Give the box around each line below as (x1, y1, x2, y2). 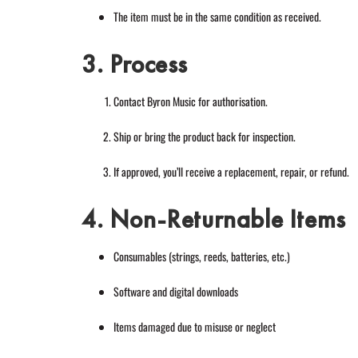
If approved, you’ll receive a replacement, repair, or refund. (113, 163, 349, 181)
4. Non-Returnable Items (82, 203, 346, 237)
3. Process (82, 48, 188, 82)
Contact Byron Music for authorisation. (113, 93, 268, 110)
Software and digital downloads (113, 283, 238, 300)
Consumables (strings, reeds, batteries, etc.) (113, 248, 290, 265)
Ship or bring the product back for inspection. (113, 128, 296, 145)
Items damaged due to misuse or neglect (113, 318, 276, 336)
